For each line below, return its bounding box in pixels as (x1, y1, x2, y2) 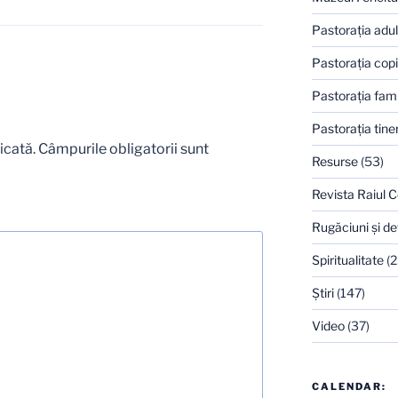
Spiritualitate (311, 252, 384, 268)
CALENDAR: (311, 380, 386, 394)
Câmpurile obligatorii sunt (38, 139, 209, 157)
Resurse (311, 154, 358, 170)
